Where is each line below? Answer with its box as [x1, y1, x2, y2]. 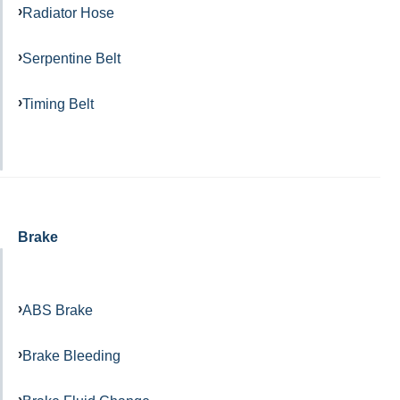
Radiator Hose [22, 4, 114, 21]
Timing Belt [22, 95, 94, 112]
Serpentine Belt [22, 49, 121, 66]
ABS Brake [22, 302, 93, 319]
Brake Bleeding [22, 347, 121, 364]
